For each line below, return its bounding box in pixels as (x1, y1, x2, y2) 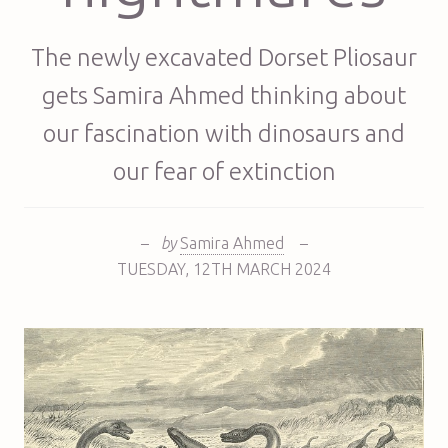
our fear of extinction (112, 157, 336, 185)
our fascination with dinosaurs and (43, 119, 405, 147)
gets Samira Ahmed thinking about (42, 81, 406, 109)
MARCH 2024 (236, 259, 331, 278)
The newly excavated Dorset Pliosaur (31, 43, 417, 71)
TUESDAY (117, 259, 185, 278)
